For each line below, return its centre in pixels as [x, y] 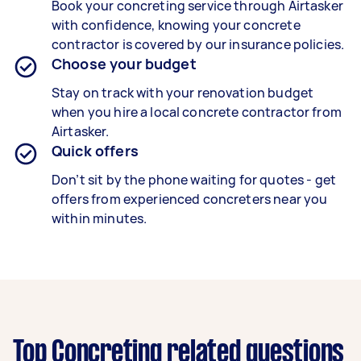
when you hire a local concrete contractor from [197, 112]
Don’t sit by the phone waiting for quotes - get [194, 179]
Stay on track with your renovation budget [183, 92]
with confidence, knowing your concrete [176, 25]
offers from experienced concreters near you [190, 199]
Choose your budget [124, 63]
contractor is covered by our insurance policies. [198, 44]
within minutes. [100, 218]
